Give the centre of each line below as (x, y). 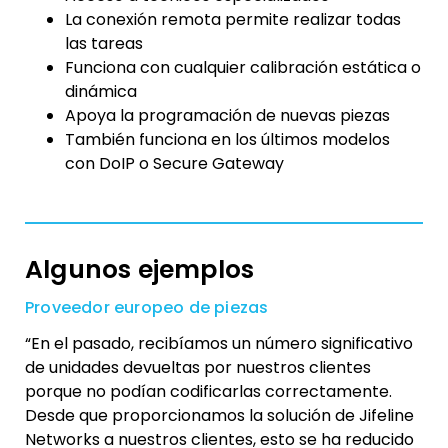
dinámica (101, 92)
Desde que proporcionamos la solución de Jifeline (219, 416)
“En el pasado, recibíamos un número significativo (219, 344)
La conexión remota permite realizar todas (233, 20)
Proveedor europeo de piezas (147, 308)
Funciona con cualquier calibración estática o (243, 68)
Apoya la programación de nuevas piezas (227, 116)
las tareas (104, 44)
